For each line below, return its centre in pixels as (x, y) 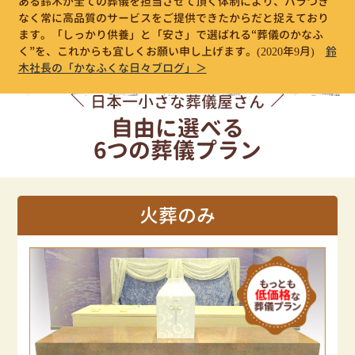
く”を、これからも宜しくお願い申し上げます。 (137, 51)
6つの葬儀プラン (177, 151)
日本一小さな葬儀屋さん (177, 102)
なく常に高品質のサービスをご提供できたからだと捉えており (173, 17)
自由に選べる (177, 128)
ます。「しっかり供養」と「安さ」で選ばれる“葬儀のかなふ (170, 34)
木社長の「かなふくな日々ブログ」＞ (112, 67)
